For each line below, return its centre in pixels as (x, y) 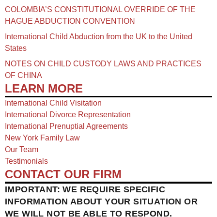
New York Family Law (42, 138)
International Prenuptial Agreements (66, 126)
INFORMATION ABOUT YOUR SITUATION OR (101, 202)
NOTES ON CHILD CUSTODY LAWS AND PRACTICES (103, 63)
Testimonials (26, 161)
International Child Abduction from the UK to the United (99, 36)
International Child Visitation (53, 103)
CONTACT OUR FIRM (63, 174)
